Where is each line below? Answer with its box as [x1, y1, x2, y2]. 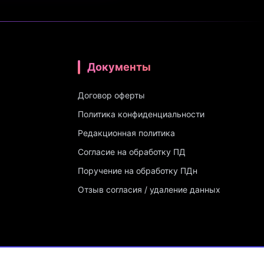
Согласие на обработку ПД [78, 147, 186, 157]
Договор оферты [78, 90, 145, 100]
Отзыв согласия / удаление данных [78, 184, 220, 194]
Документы [87, 61, 151, 73]
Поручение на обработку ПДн [78, 166, 197, 176]
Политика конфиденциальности [78, 109, 204, 119]
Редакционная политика [78, 128, 175, 138]
